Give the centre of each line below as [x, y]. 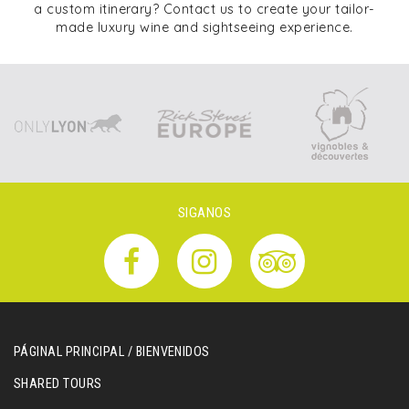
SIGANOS [204, 213]
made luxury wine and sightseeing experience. [204, 27]
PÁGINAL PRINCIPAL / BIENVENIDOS [112, 352]
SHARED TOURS [58, 384]
